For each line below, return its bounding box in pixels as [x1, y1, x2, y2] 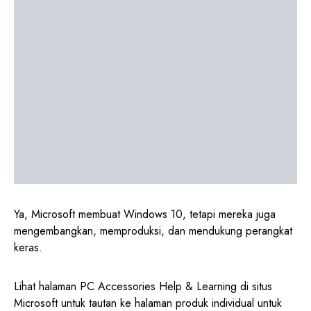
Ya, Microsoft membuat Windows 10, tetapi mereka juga [14, 206, 276, 223]
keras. [14, 239, 42, 256]
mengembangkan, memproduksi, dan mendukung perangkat [14, 223, 292, 239]
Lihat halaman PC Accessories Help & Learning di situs [14, 278, 272, 295]
